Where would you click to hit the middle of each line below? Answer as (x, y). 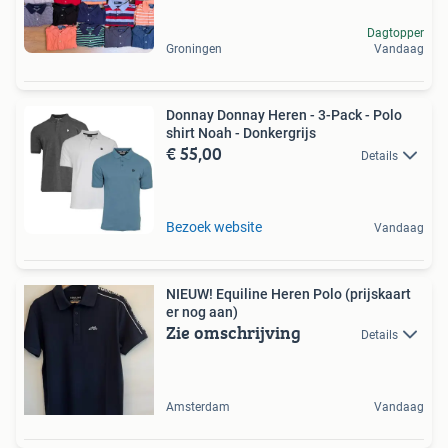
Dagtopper (395, 32)
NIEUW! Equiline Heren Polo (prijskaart (288, 293)
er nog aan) (202, 311)
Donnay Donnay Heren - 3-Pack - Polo (284, 114)
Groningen (194, 48)
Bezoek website (214, 226)
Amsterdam (198, 406)
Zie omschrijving (233, 332)
